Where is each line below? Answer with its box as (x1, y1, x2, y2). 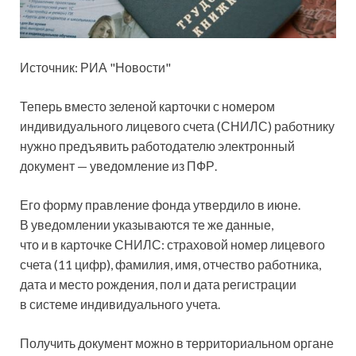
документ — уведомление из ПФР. (20, 158, 217, 174)
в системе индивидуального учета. (20, 296, 220, 312)
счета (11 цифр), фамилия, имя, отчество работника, (20, 257, 321, 273)
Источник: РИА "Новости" (20, 60, 171, 75)
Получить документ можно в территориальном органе (20, 335, 334, 351)
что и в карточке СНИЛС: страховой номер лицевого (20, 237, 325, 253)
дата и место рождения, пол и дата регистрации (20, 277, 296, 292)
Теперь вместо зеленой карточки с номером (20, 99, 275, 114)
